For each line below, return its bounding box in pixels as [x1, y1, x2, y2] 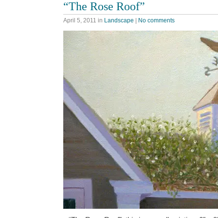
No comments [138, 17, 175, 24]
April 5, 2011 [63, 17, 96, 24]
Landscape [104, 17, 134, 24]
